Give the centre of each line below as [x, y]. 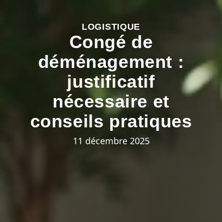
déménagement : [111, 61]
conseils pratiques [111, 121]
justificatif [111, 81]
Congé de [111, 42]
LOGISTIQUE [111, 27]
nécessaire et [111, 101]
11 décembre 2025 [111, 140]
